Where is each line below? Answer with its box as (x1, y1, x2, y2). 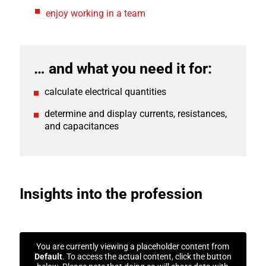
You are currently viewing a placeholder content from (36, 242, 230, 251)
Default (34, 252, 62, 261)
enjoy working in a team (46, 8, 146, 20)
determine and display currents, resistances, (44, 108, 227, 119)
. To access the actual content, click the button (62, 252, 232, 261)
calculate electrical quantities (44, 86, 166, 97)
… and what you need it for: (33, 60, 212, 77)
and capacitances (44, 121, 119, 132)
